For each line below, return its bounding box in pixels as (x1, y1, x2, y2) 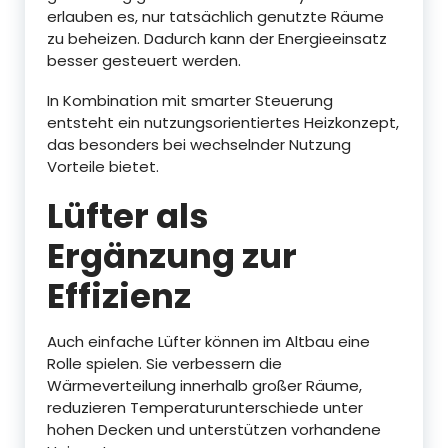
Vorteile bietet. (47, 155, 159, 177)
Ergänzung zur (47, 231, 297, 280)
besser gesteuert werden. (47, 49, 241, 71)
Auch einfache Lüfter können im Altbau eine (47, 330, 370, 352)
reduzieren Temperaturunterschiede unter (47, 396, 363, 418)
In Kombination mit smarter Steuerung (47, 89, 333, 111)
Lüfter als (47, 191, 209, 240)
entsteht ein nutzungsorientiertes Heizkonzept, (47, 111, 399, 133)
